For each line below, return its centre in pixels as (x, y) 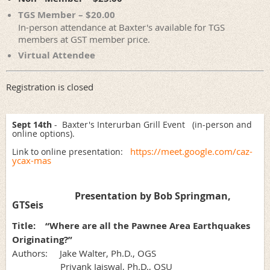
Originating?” (42, 240)
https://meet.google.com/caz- (191, 152)
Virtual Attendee (57, 55)
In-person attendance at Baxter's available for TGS (121, 27)
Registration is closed (50, 87)
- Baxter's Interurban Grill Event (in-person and (152, 125)
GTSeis (28, 205)
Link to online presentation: (70, 152)
